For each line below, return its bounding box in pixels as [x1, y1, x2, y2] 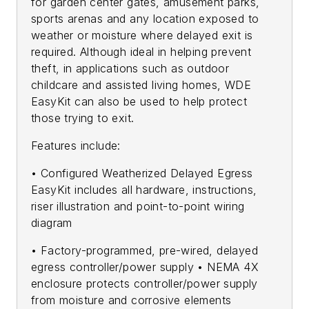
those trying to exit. [31, 110, 134, 125]
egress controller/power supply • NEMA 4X [31, 259, 259, 274]
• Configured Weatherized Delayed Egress [31, 166, 253, 180]
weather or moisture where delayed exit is [31, 28, 253, 42]
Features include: [31, 138, 121, 152]
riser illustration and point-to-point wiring [31, 199, 245, 213]
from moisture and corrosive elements [31, 292, 232, 307]
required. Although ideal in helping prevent [31, 44, 252, 59]
